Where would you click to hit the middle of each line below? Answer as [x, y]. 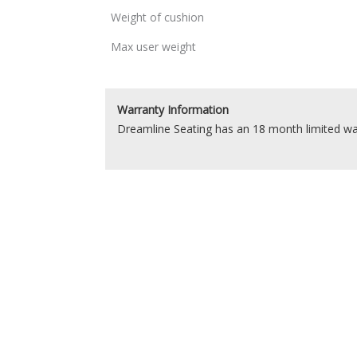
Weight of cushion [158, 17]
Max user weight [154, 46]
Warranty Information [173, 109]
